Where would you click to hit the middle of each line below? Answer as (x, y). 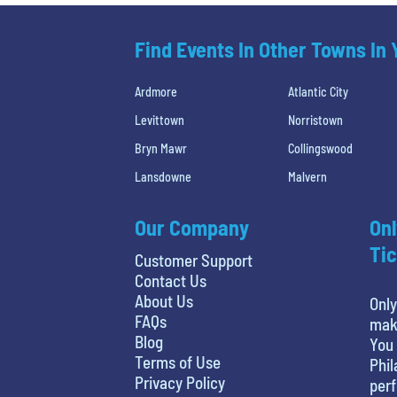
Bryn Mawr (161, 148)
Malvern (308, 176)
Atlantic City (319, 91)
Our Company (192, 227)
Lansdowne (163, 176)
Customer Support (194, 260)
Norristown (316, 120)
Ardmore (156, 91)
